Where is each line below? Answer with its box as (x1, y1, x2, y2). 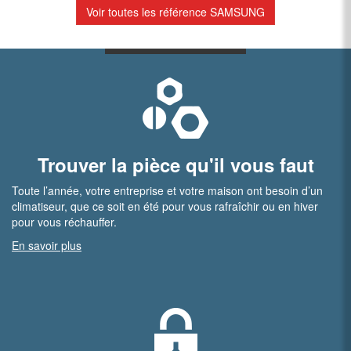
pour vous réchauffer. (12, 214, 117, 230)
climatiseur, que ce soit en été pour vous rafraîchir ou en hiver (12, 198, 318, 214)
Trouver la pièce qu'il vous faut (37, 151, 314, 178)
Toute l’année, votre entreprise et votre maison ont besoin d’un (12, 183, 323, 198)
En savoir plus (12, 237, 81, 253)
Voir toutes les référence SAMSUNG (86, 4, 265, 20)
